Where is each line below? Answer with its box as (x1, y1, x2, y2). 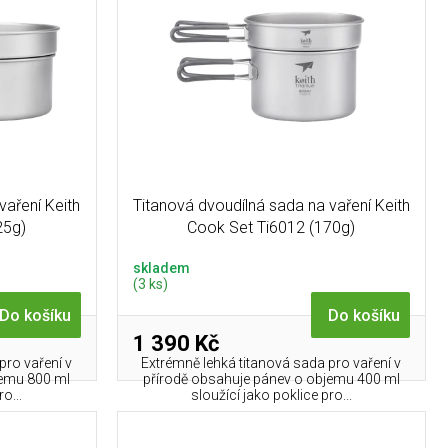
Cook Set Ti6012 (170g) (187, 217, 356, 237)
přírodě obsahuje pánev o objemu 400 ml (142, 371, 400, 388)
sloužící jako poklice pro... (190, 387, 352, 404)
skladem (132, 260, 190, 277)
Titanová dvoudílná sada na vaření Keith (132, 195, 410, 215)
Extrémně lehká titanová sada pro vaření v (141, 355, 402, 372)
